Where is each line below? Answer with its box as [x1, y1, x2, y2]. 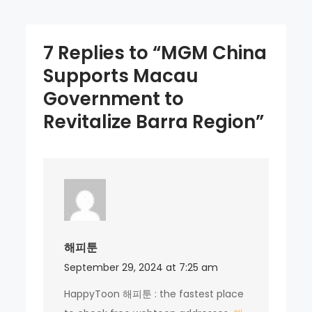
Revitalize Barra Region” [43, 109, 265, 134]
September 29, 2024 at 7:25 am [64, 260, 219, 274]
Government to [43, 86, 185, 111]
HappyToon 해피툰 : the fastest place [64, 286, 244, 301]
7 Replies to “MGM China [43, 40, 267, 65]
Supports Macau [43, 63, 199, 88]
